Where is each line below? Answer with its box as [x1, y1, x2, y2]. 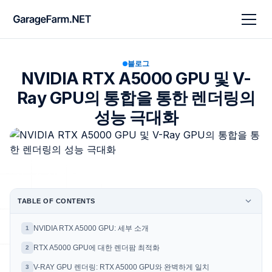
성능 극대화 [93, 107, 178, 127]
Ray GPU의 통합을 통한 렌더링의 [16, 88, 256, 108]
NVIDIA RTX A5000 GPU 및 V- [21, 69, 251, 89]
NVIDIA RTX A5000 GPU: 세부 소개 [33, 224, 149, 233]
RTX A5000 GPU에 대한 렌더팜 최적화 [33, 243, 160, 252]
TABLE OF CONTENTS [18, 197, 95, 205]
